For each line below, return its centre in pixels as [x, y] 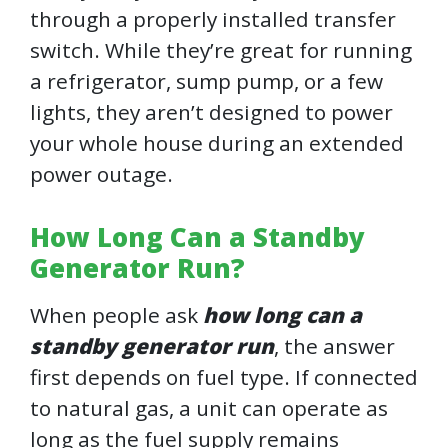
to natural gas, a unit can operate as [209, 408]
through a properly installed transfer [213, 19]
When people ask [116, 315]
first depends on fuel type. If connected [224, 377]
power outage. [101, 174]
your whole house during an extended [217, 143]
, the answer [334, 346]
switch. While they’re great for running [221, 50]
